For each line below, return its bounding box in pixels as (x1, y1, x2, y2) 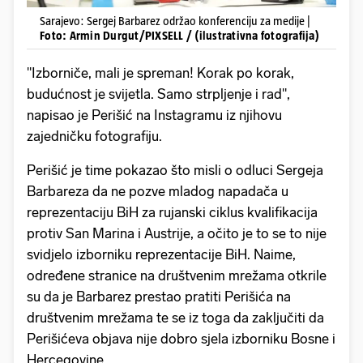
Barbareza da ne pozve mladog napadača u (27, 183, 288, 199)
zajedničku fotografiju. (27, 128, 162, 144)
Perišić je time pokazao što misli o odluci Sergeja (27, 162, 323, 178)
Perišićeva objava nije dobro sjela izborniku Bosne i (27, 331, 335, 347)
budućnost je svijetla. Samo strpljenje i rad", (27, 86, 290, 102)
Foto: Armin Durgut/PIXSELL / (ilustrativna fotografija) (40, 28, 319, 42)
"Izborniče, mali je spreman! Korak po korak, (27, 65, 294, 81)
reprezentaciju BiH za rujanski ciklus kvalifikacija (27, 204, 318, 220)
